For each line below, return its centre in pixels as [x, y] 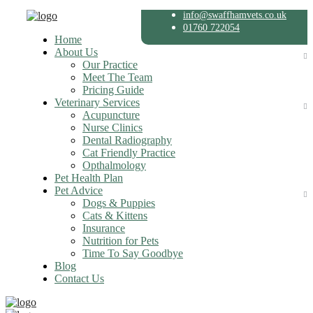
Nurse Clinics [112, 128]
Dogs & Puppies [119, 203]
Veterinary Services [97, 102]
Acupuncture [111, 115]
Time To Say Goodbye [133, 253]
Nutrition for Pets [121, 241]
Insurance [104, 228]
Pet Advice [79, 190]
